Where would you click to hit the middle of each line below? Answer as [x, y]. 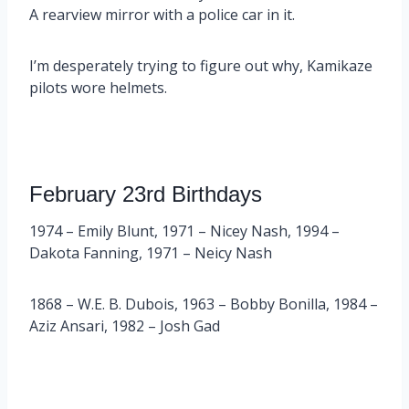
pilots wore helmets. [100, 87]
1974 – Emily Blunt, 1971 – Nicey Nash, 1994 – [184, 231]
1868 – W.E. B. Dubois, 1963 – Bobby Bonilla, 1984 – [204, 304]
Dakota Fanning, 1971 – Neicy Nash [151, 252]
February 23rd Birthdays [146, 194]
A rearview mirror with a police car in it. [162, 14]
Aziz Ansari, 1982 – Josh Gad [125, 325]
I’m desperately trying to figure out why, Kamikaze [201, 65]
